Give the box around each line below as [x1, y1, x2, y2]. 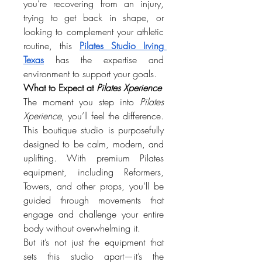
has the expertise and [44, 53, 164, 66]
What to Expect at [23, 81, 96, 94]
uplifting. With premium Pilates [23, 151, 164, 164]
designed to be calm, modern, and [23, 137, 164, 150]
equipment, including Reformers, [23, 165, 164, 178]
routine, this [23, 39, 80, 52]
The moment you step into [23, 95, 140, 108]
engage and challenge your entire [23, 207, 164, 220]
